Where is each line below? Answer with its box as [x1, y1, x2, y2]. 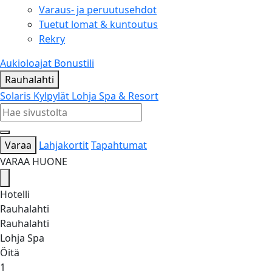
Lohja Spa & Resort [72, 89, 158, 103]
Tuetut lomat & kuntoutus [39, 17, 158, 31]
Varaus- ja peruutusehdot [39, 2, 157, 16]
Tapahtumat [91, 138, 147, 152]
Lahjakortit [39, 138, 89, 152]
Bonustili [54, 56, 94, 70]
